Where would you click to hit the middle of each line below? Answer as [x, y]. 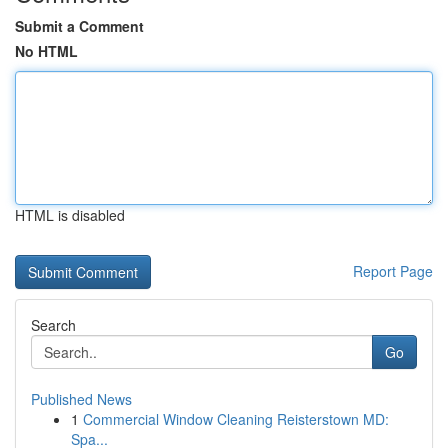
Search [53, 325]
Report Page [393, 271]
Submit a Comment [79, 26]
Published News [81, 399]
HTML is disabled [70, 215]
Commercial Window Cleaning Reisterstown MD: [236, 419]
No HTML [46, 51]
